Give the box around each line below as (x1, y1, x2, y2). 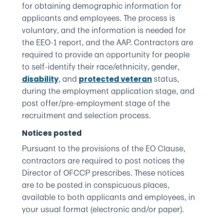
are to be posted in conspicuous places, (21, 179, 169, 191)
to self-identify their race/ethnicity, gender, (21, 61, 180, 73)
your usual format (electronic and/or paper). (21, 203, 184, 215)
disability (21, 74, 58, 84)
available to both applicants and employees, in (21, 191, 195, 203)
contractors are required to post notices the (21, 155, 184, 166)
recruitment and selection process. (21, 109, 151, 121)
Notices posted (21, 128, 82, 138)
